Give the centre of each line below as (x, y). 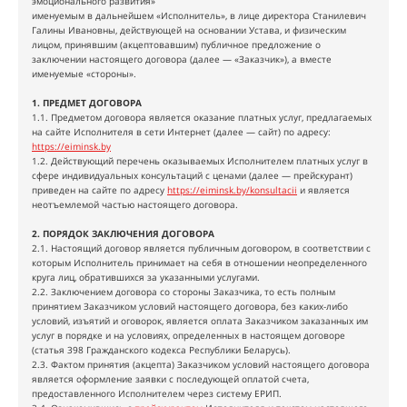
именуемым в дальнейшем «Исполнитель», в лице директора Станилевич (199, 15)
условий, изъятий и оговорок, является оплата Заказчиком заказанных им (200, 321)
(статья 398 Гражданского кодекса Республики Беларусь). (161, 350)
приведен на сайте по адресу (99, 190)
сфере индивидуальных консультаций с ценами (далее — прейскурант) (192, 175)
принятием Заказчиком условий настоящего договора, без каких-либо (190, 306)
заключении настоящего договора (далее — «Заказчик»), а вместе (182, 59)
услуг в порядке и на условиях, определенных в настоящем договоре (189, 335)
